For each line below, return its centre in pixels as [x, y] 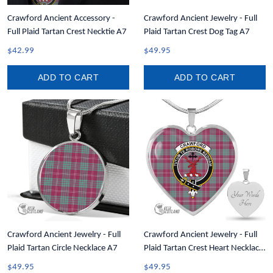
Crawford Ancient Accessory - [61, 19]
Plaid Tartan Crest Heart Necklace [204, 248]
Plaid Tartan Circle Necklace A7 [62, 248]
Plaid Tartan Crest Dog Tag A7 [197, 32]
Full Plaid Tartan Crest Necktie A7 [67, 32]
